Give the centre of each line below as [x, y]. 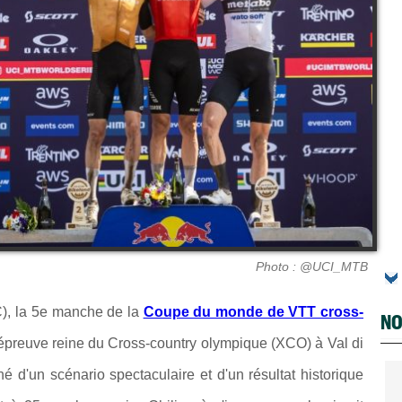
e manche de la [91, 311]
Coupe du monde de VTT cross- [253, 311]
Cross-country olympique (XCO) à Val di [236, 343]
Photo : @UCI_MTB [312, 266]
